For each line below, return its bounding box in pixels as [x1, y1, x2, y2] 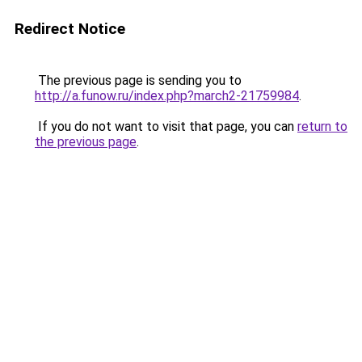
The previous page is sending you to [35, 73, 242, 88]
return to [297, 119, 347, 134]
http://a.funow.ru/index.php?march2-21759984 [35, 88, 299, 103]
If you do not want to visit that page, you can [35, 119, 297, 134]
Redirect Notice [15, 19, 125, 38]
